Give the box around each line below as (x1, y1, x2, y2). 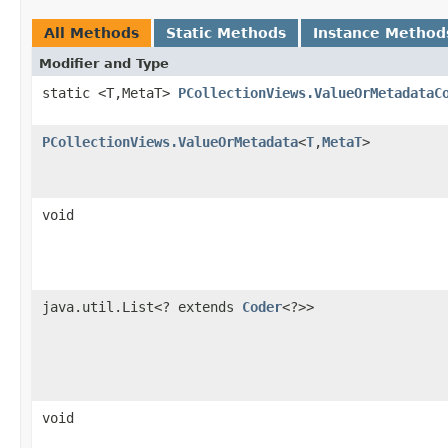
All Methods (44, 24, 139, 41)
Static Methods (166, 24, 286, 41)
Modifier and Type (39, 55, 169, 71)
